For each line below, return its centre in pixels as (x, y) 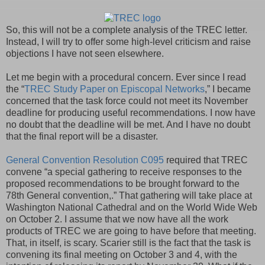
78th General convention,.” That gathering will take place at (129, 195)
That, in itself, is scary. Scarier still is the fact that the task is (128, 243)
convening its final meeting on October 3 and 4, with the (122, 254)
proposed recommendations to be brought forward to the (123, 183)
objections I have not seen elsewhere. (85, 53)
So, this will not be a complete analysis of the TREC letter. (127, 30)
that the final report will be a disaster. (82, 136)
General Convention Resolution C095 (85, 160)
